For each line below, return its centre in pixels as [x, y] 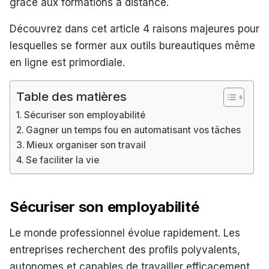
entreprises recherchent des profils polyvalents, [125, 250]
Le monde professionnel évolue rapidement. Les [125, 233]
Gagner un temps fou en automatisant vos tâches [134, 130]
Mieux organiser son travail [86, 145]
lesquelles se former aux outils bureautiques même [132, 46]
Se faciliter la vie [63, 160]
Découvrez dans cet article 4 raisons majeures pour [134, 29]
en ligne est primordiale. [67, 63]
